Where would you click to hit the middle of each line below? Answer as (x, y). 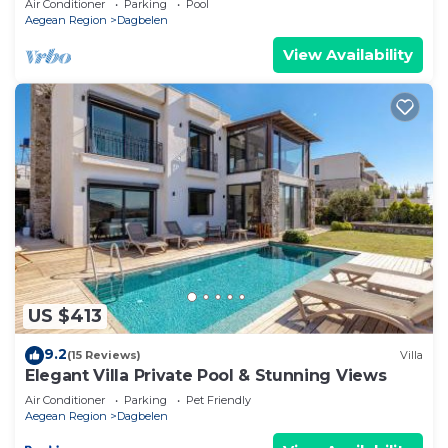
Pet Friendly (218, 399)
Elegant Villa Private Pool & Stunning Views (206, 375)
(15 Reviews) (104, 355)
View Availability (348, 55)
